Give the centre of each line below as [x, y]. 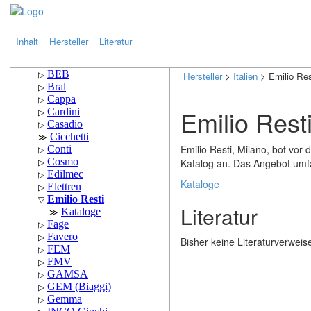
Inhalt [27, 41]
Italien [245, 76]
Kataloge [200, 184]
